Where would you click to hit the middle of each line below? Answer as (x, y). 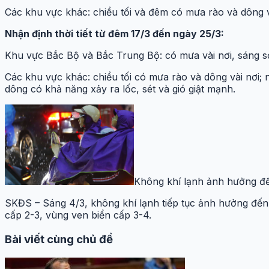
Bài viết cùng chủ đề (59, 239)
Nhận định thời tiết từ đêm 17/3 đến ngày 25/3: (114, 33)
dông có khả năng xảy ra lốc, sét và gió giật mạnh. (120, 89)
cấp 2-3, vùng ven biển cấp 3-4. (78, 215)
